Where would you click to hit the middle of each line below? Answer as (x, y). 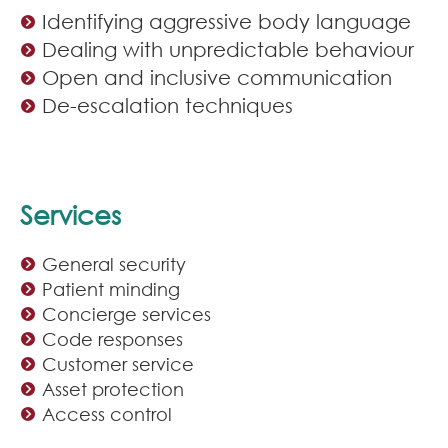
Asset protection (113, 388)
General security (114, 263)
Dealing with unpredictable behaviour (228, 48)
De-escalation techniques (167, 104)
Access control (107, 413)
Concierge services (126, 313)
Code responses (112, 338)
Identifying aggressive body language (226, 20)
